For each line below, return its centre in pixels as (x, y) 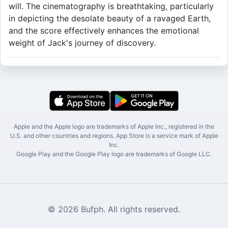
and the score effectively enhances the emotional (104, 31)
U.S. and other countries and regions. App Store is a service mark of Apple (114, 136)
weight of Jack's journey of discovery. (82, 43)
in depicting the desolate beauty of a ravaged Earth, (110, 19)
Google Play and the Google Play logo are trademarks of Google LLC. (114, 154)
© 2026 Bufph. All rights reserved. (114, 209)
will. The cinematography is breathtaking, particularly (111, 6)
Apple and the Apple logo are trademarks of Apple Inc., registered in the (114, 127)
